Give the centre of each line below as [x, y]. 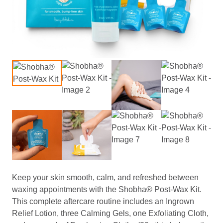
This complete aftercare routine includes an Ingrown [103, 201]
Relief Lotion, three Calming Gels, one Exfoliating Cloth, [110, 213]
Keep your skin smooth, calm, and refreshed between [105, 177]
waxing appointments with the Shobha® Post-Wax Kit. [107, 189]
